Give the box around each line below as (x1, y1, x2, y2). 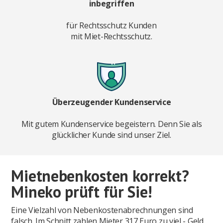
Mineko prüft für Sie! (11, 181, 152, 203)
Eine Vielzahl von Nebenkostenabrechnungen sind (11, 205, 193, 216)
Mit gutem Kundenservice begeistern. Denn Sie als (21, 118, 202, 130)
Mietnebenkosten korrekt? (11, 165, 189, 187)
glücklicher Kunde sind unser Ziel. (52, 129, 171, 141)
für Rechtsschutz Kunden (66, 20, 157, 31)
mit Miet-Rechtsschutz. (71, 31, 152, 42)
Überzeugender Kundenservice (52, 97, 171, 108)
